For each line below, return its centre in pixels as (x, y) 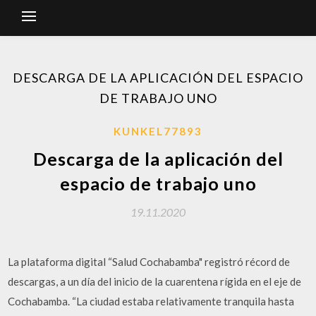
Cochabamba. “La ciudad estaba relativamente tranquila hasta (151, 301)
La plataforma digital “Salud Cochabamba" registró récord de (149, 262)
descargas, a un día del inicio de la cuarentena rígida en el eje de (155, 281)
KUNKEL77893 (158, 131)
